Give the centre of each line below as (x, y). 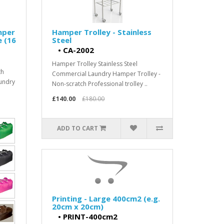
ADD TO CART (77, 128)
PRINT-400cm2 (90, 216)
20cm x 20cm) (78, 206)
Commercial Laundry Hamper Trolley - (106, 74)
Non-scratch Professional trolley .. (100, 84)
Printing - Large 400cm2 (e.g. (106, 198)
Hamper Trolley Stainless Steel (95, 64)
